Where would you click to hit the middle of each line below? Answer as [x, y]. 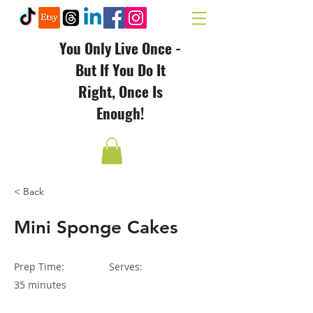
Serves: [126, 267]
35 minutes [40, 285]
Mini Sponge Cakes [96, 228]
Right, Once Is [120, 91]
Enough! [120, 113]
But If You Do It [120, 70]
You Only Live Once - [120, 48]
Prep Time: [39, 267]
